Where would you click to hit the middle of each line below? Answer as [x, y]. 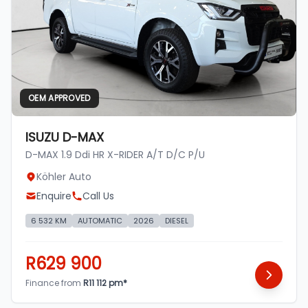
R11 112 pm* [105, 283]
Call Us [98, 196]
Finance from [54, 283]
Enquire [54, 196]
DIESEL [177, 221]
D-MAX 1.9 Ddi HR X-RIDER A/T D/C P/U [115, 155]
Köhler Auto [64, 177]
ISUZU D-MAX [65, 137]
